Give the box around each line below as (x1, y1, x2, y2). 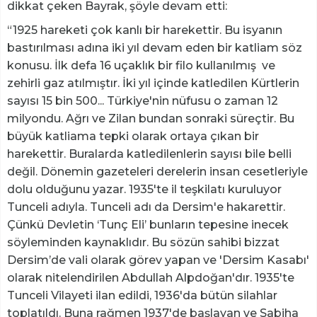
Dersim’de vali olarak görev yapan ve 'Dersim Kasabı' (7, 253, 309, 267)
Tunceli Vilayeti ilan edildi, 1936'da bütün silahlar (7, 289, 277, 303)
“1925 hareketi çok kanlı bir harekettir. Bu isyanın (7, 23, 282, 38)
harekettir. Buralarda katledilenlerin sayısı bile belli (7, 147, 292, 161)
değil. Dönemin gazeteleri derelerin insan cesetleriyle (7, 165, 308, 179)
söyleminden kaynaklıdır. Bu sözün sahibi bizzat (7, 236, 279, 250)
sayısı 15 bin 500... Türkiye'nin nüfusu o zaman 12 (7, 94, 278, 108)
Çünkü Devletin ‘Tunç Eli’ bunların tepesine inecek (7, 218, 289, 232)
